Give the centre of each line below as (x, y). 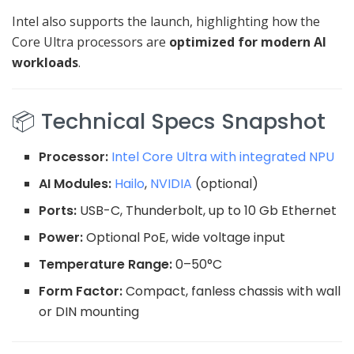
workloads (45, 63)
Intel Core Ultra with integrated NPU (222, 156)
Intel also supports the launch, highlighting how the (166, 22)
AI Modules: (75, 183)
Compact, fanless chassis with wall (232, 291)
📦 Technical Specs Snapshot (169, 122)
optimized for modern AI (248, 42)
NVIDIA (170, 183)
